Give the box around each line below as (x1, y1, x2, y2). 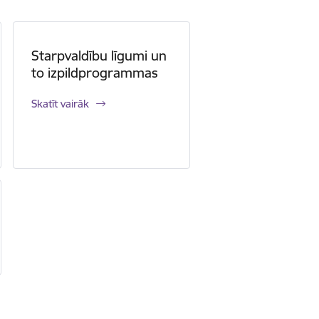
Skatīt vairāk (31, 97, 89, 110)
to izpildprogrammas (31, 64, 158, 81)
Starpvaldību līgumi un (31, 47, 167, 64)
